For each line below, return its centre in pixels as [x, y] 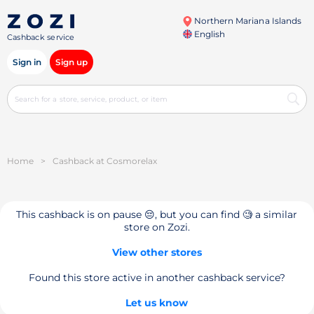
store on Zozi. [157, 227]
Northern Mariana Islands [246, 21]
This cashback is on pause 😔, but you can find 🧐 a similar [157, 214]
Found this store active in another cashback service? [157, 278]
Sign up [71, 62]
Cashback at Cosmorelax [105, 161]
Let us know [157, 303]
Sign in [27, 62]
